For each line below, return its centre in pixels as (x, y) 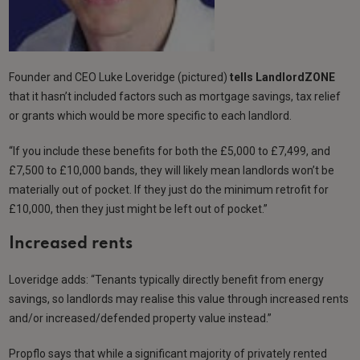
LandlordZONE (296, 77)
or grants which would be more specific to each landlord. (151, 115)
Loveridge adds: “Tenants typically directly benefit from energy (167, 279)
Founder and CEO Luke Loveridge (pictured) (120, 77)
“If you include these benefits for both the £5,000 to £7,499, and (170, 151)
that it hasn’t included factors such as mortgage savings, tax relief (175, 96)
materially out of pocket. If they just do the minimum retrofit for (169, 189)
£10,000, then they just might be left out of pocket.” (139, 209)
